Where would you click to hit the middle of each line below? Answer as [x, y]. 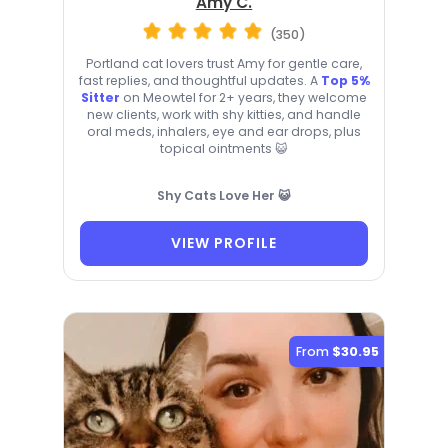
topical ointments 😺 [224, 148]
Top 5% [345, 80]
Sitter [100, 97]
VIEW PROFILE [224, 243]
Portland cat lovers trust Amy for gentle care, [224, 63]
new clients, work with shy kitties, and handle [224, 114]
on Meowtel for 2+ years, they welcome [243, 97]
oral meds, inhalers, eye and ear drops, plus [224, 131]
